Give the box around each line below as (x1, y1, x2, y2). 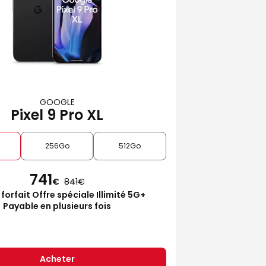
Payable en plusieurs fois (3, 199, 111, 212)
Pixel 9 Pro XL (11, 104, 103, 125)
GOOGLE (39, 96, 75, 108)
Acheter (39, 252, 75, 265)
